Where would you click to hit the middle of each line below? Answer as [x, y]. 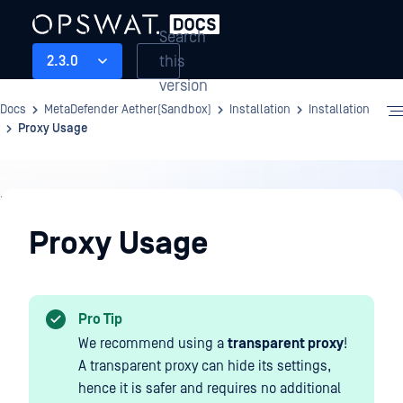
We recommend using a [153, 344]
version [184, 85]
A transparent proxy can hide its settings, [205, 366]
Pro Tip [100, 319]
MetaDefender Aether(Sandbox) [128, 110]
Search [183, 37]
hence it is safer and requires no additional [210, 389]
